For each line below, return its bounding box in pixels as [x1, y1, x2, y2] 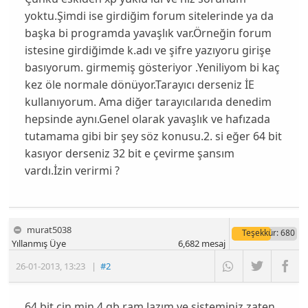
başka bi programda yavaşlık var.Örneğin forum [24, 25, 272, 41]
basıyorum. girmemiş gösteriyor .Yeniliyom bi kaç [24, 60, 280, 76]
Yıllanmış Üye [12, 237, 67, 250]
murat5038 [27, 223, 72, 236]
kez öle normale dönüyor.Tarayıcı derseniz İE [24, 77, 254, 93]
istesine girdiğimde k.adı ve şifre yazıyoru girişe [24, 43, 271, 58]
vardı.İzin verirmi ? [24, 163, 120, 179]
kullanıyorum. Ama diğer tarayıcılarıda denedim [24, 94, 272, 110]
